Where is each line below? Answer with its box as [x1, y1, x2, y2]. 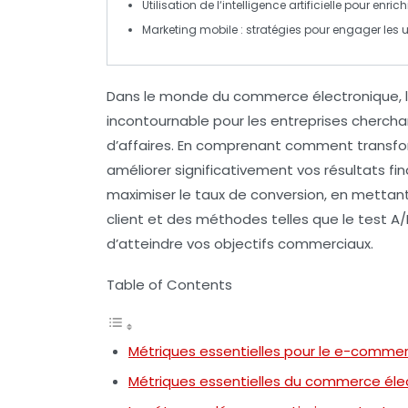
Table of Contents [107, 274, 232, 294]
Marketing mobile [142, 21, 238, 37]
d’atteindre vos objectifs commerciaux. [107, 233, 373, 253]
